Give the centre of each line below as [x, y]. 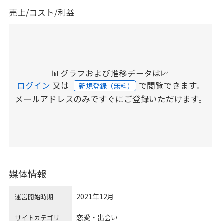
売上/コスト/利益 [41, 12]
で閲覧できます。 [171, 85]
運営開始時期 [34, 196]
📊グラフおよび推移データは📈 [110, 73]
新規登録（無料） [107, 86]
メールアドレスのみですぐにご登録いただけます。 [110, 98]
